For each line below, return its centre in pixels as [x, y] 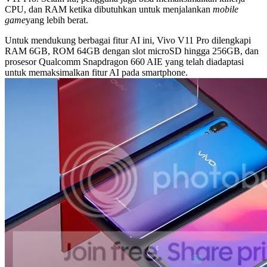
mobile [226, 9]
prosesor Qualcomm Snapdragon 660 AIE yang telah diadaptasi [124, 61]
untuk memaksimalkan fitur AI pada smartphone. [96, 72]
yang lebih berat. [57, 20]
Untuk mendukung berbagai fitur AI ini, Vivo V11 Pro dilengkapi [128, 40]
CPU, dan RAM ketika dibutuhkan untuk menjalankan [109, 9]
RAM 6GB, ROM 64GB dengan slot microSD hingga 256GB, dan [132, 51]
